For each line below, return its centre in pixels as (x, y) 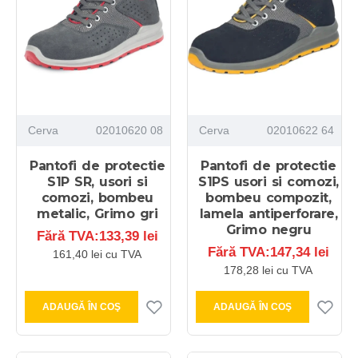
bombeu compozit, (268, 197)
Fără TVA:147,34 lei (268, 252)
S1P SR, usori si (97, 181)
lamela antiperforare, (268, 213)
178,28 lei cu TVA (268, 270)
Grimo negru (268, 229)
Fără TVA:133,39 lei (97, 236)
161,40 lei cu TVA (97, 254)
